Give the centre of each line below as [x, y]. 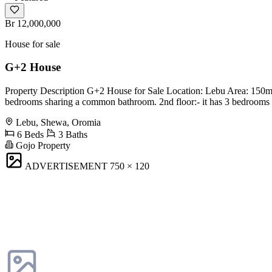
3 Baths [72, 134]
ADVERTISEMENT [66, 166]
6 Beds [29, 134]
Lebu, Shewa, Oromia [58, 122]
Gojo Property [42, 145]
